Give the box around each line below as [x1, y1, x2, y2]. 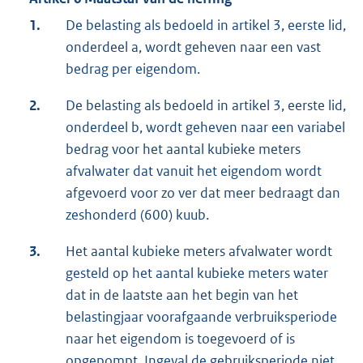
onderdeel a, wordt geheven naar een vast [66, 38, 321, 57]
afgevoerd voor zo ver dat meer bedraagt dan [66, 184, 340, 203]
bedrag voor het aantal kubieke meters [66, 140, 301, 159]
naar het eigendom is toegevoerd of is [66, 330, 295, 348]
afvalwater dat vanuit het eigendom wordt [66, 162, 322, 181]
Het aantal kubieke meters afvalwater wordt [66, 242, 332, 261]
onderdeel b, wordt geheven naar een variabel [66, 118, 345, 137]
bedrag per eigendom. [66, 60, 200, 79]
